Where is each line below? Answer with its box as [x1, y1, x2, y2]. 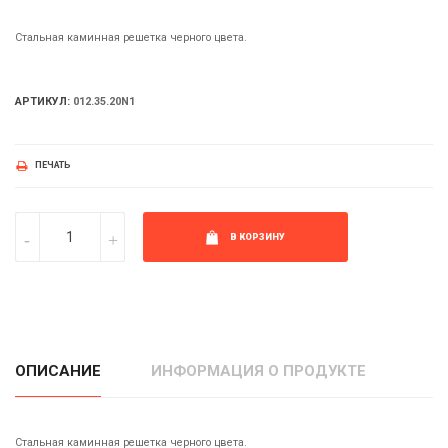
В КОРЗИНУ [230, 231, 285, 242]
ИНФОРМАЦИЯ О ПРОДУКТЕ [150, 361, 366, 380]
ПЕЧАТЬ [35, 160, 72, 171]
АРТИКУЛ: [15, 95, 70, 109]
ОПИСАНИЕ [15, 361, 101, 380]
